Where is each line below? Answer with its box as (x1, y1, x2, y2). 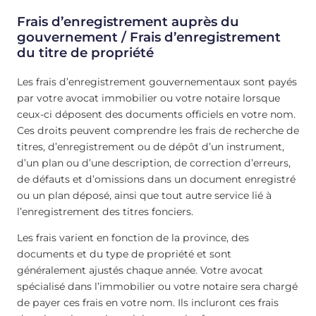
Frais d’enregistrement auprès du (17, 13, 239, 30)
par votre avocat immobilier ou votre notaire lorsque (17, 91, 280, 104)
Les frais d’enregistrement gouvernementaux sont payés (17, 75, 297, 88)
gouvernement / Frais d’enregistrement (17, 29, 281, 46)
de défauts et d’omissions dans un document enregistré (17, 172, 296, 186)
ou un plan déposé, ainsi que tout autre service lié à (17, 188, 272, 202)
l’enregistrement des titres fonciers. (17, 205, 196, 218)
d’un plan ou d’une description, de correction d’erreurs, (17, 156, 291, 169)
